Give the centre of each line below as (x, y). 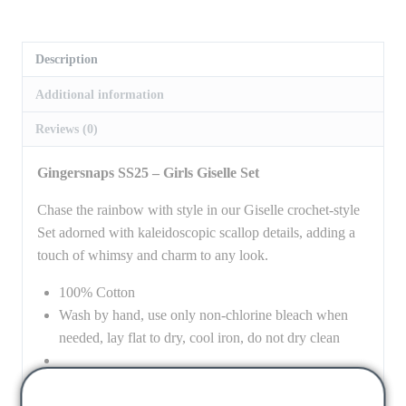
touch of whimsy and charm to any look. (153, 256)
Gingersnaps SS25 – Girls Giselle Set (148, 173)
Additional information (100, 94)
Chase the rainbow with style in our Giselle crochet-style (198, 210)
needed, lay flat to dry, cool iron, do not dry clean (199, 338)
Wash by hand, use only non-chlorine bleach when (203, 315)
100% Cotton (97, 293)
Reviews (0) (67, 128)
